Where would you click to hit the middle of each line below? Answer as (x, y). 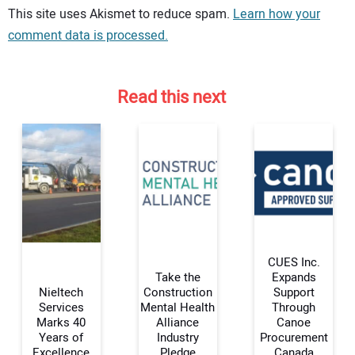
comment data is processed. (88, 35)
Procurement (294, 338)
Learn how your (277, 14)
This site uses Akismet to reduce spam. (120, 14)
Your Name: (53, 307)
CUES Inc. (294, 263)
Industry (177, 338)
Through (294, 308)
